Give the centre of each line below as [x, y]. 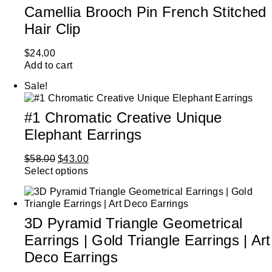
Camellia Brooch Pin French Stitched [145, 12]
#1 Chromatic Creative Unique [123, 118]
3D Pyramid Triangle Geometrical [134, 223]
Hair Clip [53, 29]
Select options [56, 171]
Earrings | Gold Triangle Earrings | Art [148, 240]
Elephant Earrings [83, 135]
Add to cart [49, 66]
